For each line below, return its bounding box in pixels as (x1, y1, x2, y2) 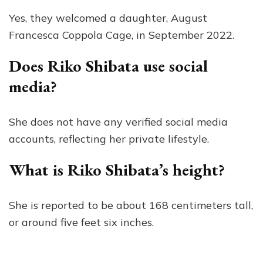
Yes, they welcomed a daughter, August (9, 11, 207, 25)
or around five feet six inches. (9, 215, 154, 229)
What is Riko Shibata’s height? (9, 159, 225, 180)
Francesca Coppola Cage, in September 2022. (9, 28, 234, 42)
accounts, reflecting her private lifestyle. (9, 131, 209, 146)
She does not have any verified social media (9, 114, 228, 129)
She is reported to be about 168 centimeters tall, (9, 198, 253, 212)
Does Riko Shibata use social (9, 55, 208, 76)
